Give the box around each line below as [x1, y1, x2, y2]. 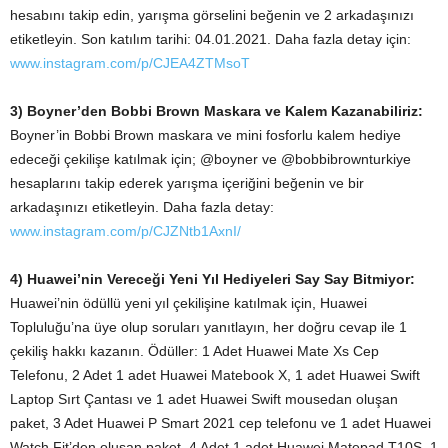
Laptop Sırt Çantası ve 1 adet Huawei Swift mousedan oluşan [10, 390, 398, 407]
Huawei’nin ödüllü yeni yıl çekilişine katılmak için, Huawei [10, 294, 367, 311]
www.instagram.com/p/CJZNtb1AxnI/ [10, 222, 241, 239]
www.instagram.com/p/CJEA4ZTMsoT [10, 54, 250, 71]
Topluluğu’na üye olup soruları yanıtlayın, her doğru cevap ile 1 [10, 318, 407, 335]
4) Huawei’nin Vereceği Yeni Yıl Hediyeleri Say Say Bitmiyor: [10, 270, 415, 287]
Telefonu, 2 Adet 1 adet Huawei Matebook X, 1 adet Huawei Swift [10, 366, 420, 383]
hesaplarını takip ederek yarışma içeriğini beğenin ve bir [10, 174, 364, 191]
